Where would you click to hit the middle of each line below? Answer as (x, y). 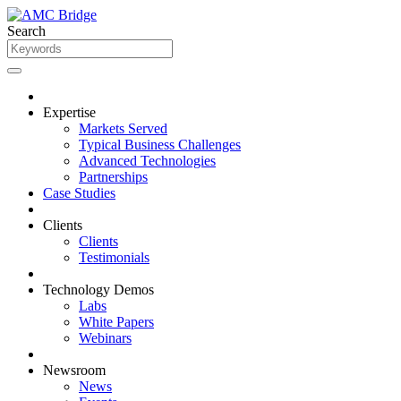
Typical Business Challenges (160, 145)
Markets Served (123, 128)
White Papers (116, 322)
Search (26, 31)
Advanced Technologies (147, 161)
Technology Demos (98, 290)
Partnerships (113, 177)
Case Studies (79, 193)
